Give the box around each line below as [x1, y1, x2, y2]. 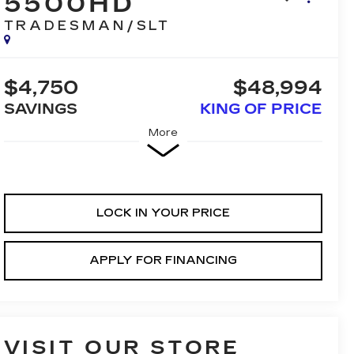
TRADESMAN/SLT [3, 18, 171, 34]
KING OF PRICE [200, 100, 322, 119]
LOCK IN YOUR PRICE [96, 205, 230, 220]
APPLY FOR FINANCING [88, 253, 237, 267]
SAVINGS [3, 100, 77, 119]
